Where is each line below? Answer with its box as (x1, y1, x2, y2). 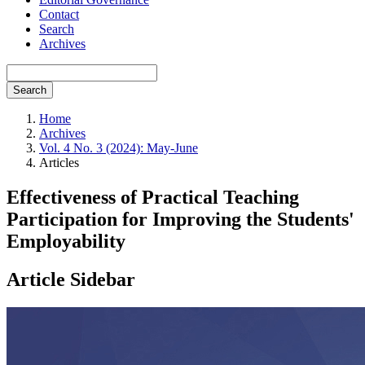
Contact (39, 7, 79, 21)
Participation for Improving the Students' (7, 208, 354, 230)
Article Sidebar (7, 268, 135, 290)
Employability (7, 230, 125, 252)
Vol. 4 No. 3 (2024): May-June (39, 141, 198, 155)
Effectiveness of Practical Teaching (7, 186, 299, 208)
